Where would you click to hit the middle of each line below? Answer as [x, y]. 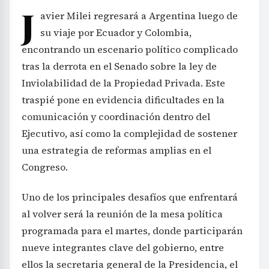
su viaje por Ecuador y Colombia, [116, 32]
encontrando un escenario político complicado [130, 49]
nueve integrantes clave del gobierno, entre [123, 247]
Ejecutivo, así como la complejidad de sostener [129, 133]
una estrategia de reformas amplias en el [116, 150]
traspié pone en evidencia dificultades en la [123, 99]
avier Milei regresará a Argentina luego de [139, 15]
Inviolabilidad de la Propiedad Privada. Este [123, 83]
